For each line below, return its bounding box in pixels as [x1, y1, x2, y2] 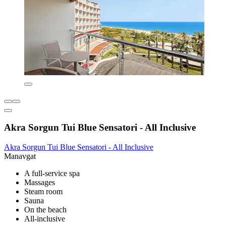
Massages [24, 178, 55, 187]
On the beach [24, 205, 67, 214]
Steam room [24, 187, 63, 196]
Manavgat [4, 151, 36, 160]
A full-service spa [24, 168, 80, 178]
